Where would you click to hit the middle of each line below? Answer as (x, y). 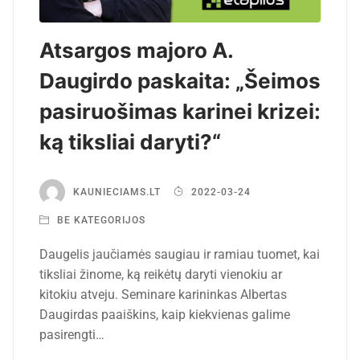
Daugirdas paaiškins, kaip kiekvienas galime (165, 314)
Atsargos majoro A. (136, 50)
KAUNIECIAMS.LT (117, 192)
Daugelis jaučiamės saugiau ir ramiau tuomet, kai (180, 254)
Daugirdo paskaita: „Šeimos (180, 80)
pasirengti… (72, 334)
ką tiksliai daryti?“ (130, 141)
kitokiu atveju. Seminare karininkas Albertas (163, 294)
